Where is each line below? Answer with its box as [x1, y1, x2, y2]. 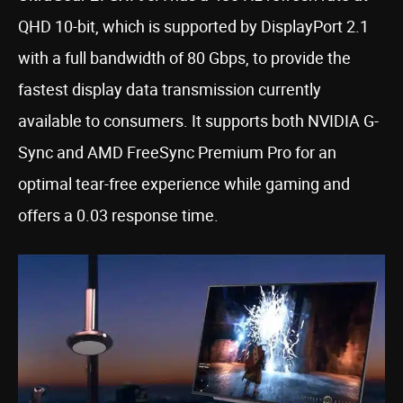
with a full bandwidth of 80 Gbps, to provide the [18, 46, 351, 68]
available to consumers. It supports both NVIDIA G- [18, 109, 379, 131]
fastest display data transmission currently [18, 77, 321, 100]
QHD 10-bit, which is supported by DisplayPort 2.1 [18, 14, 369, 37]
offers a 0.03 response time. [18, 203, 219, 226]
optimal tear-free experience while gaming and [18, 172, 350, 194]
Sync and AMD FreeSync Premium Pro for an [18, 140, 336, 163]
